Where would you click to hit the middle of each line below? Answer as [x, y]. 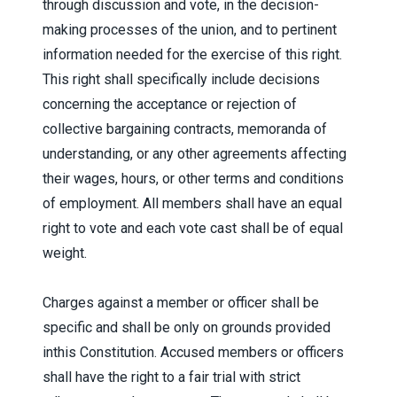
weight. [65, 253]
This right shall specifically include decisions [181, 79]
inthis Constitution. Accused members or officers [193, 352]
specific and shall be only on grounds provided [187, 327]
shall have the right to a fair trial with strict [171, 377]
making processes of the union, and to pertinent [190, 29]
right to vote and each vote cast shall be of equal [193, 228]
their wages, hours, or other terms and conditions [193, 178]
